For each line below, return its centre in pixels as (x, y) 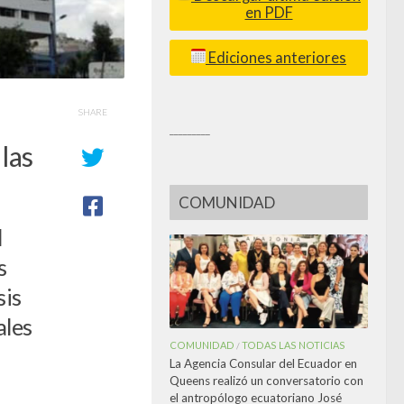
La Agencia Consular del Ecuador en (263, 363)
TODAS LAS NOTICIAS (294, 344)
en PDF (269, 12)
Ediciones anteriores (276, 57)
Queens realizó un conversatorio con (266, 380)
